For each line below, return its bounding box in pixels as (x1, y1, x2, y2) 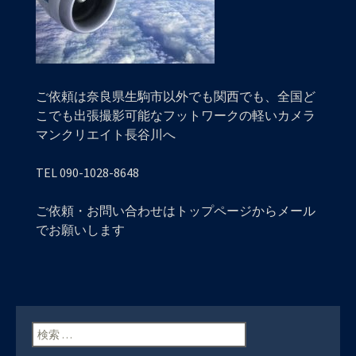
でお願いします (36, 222, 125, 238)
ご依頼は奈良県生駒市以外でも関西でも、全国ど (36, 88, 315, 104)
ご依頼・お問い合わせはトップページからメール (36, 203, 315, 219)
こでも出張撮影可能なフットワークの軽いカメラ (36, 107, 315, 123)
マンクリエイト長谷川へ (36, 126, 176, 142)
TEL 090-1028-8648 (36, 164, 139, 180)
